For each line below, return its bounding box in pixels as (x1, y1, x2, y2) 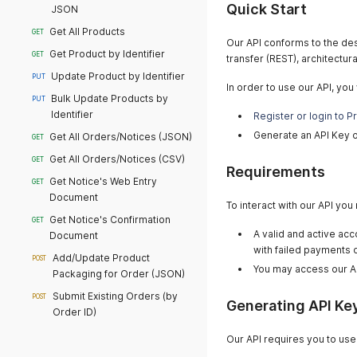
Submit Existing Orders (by (53, 290, 178, 302)
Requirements (226, 163, 325, 180)
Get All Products (49, 25, 126, 37)
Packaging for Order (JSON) (53, 268, 186, 280)
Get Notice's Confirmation (49, 214, 171, 226)
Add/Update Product (53, 252, 151, 264)
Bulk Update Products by (51, 92, 169, 104)
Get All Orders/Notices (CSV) (49, 153, 186, 165)
